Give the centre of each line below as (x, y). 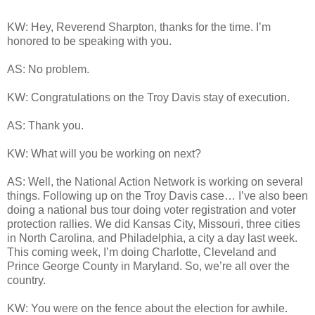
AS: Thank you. (45, 126)
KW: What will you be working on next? (104, 154)
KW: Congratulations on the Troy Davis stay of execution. (148, 98)
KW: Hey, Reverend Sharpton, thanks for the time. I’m (139, 27)
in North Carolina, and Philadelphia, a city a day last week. (152, 238)
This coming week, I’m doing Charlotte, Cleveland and (142, 252)
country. (26, 281)
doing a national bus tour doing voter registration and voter (152, 210)
